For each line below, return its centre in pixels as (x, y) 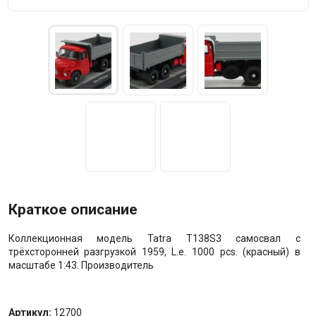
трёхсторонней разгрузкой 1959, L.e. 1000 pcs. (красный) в (154, 252)
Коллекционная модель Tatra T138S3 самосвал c (154, 239)
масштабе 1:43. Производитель (81, 266)
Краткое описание (73, 209)
